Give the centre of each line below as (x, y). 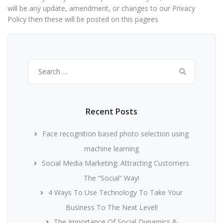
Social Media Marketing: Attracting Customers (115, 163)
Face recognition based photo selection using (115, 134)
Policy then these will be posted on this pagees (83, 19)
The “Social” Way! (111, 178)
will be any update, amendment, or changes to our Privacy (101, 8)
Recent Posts (111, 111)
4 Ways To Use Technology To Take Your (115, 192)
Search (40, 64)
